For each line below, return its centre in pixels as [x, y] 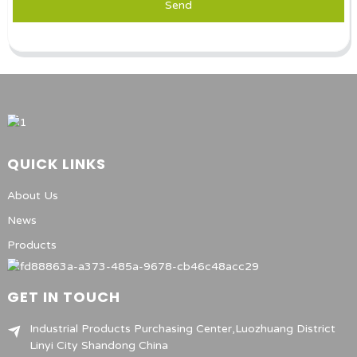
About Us [32, 196]
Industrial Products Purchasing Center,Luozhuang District [182, 329]
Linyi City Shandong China [98, 346]
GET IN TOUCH [63, 297]
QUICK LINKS [56, 164]
